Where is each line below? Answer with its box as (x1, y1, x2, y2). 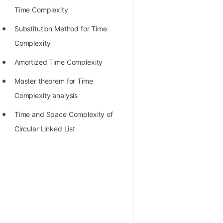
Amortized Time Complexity (14, 58, 103, 66)
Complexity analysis (14, 91, 78, 100)
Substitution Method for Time (14, 24, 107, 33)
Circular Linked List (14, 124, 75, 133)
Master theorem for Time (14, 77, 93, 85)
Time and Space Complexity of (14, 110, 113, 118)
